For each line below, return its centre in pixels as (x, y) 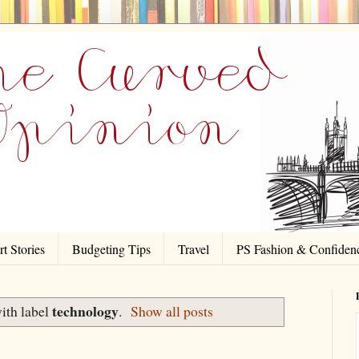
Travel (194, 248)
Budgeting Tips (111, 248)
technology (85, 311)
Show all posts (172, 311)
